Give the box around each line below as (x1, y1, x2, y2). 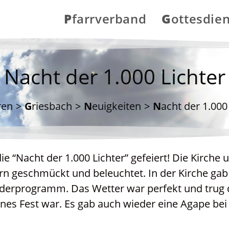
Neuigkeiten (92, 99, 141, 113)
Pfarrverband (72, 10, 147, 27)
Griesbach (32, 99, 72, 113)
